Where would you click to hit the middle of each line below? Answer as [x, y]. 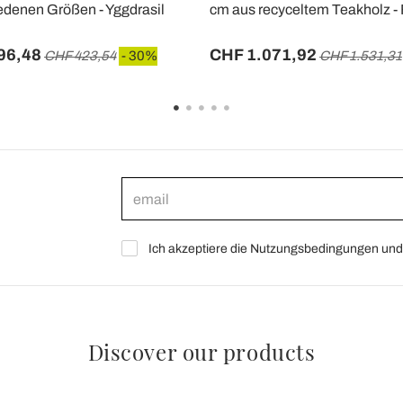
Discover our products [201, 352]
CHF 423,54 [80, 56]
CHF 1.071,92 [263, 55]
